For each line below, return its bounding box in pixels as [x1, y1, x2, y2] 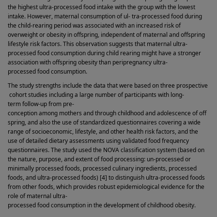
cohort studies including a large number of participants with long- [8, 91, 184, 99]
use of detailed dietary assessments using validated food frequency [8, 137, 189, 145]
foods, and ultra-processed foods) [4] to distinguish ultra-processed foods [8, 173, 205, 182]
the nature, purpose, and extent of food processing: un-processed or [8, 155, 191, 164]
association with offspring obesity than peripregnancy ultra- [8, 58, 168, 66]
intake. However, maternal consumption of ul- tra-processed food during [8, 12, 202, 20]
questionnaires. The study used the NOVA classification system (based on [8, 146, 204, 155]
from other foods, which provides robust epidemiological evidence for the [8, 183, 204, 191]
